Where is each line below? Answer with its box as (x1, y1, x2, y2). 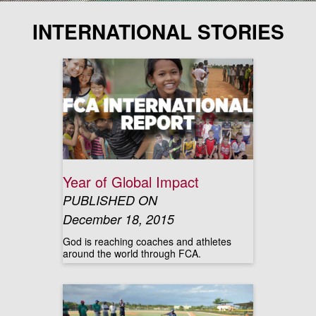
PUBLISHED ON (63, 191, 157, 209)
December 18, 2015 (63, 210, 174, 228)
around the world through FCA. (63, 246, 201, 260)
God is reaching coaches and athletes (63, 234, 231, 248)
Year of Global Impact (63, 171, 199, 192)
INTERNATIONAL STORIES (32, 17, 284, 46)
